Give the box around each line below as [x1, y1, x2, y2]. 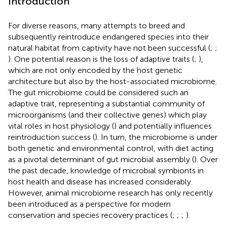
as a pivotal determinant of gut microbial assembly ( [8, 154, 194, 164]
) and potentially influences [114, 121, 212, 131]
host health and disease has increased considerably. [8, 176, 193, 186]
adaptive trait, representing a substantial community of [8, 98, 205, 108]
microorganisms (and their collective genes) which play [8, 109, 207, 120]
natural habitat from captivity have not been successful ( [8, 43, 210, 53]
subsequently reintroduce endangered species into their [8, 31, 209, 42]
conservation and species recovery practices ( [8, 210, 172, 220]
